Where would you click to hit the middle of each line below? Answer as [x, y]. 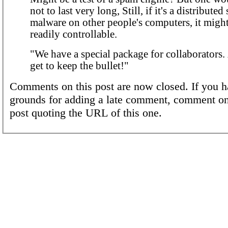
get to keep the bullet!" [79, 66]
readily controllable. [74, 34]
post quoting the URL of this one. [86, 113]
